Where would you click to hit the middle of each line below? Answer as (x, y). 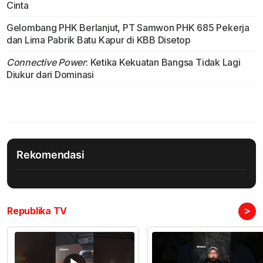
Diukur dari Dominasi (50, 75)
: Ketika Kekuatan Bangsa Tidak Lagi (163, 63)
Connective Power (46, 63)
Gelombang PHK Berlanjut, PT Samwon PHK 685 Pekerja (128, 28)
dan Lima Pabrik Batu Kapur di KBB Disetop (98, 40)
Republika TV (37, 211)
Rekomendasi (50, 155)
